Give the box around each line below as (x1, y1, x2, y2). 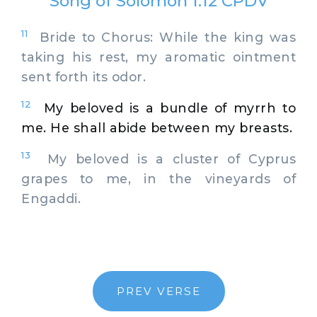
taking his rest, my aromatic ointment (21, 49, 296, 64)
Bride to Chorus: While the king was (28, 29, 296, 45)
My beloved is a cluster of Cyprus (30, 151, 296, 166)
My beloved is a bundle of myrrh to (43, 100, 296, 115)
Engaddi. (21, 190, 81, 206)
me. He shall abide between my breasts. (21, 120, 292, 135)
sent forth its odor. (21, 69, 146, 84)
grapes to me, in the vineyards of (21, 171, 296, 186)
